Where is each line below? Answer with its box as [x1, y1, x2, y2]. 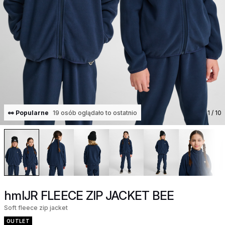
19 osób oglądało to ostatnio [53, 108, 137, 117]
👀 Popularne [8, 108, 49, 117]
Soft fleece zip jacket [4, 203, 68, 211]
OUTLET [7, 217, 30, 224]
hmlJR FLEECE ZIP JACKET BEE [4, 188, 174, 203]
